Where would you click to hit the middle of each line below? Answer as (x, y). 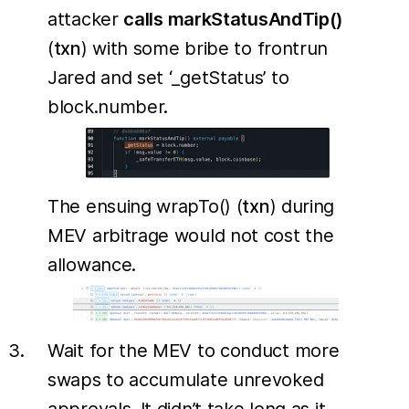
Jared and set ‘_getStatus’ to (168, 77)
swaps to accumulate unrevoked (186, 380)
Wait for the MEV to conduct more (194, 351)
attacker (86, 19)
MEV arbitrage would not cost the (191, 235)
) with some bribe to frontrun (204, 48)
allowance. (92, 264)
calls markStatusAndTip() (234, 19)
